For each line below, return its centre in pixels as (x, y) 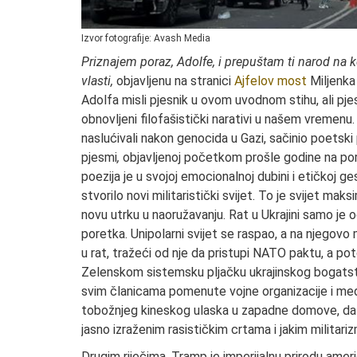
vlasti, (99, 80)
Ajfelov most (271, 80)
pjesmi (99, 157)
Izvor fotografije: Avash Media (146, 38)
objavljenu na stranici (175, 80)
